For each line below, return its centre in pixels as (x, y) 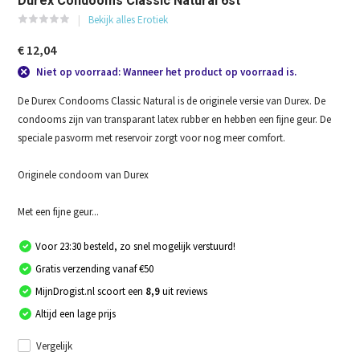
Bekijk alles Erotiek (129, 20)
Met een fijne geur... (59, 211)
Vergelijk (55, 346)
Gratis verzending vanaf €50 (95, 268)
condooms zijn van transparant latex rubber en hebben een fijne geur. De (175, 119)
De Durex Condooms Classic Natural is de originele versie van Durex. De (172, 100)
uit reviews (185, 291)
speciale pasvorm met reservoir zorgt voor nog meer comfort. (152, 137)
